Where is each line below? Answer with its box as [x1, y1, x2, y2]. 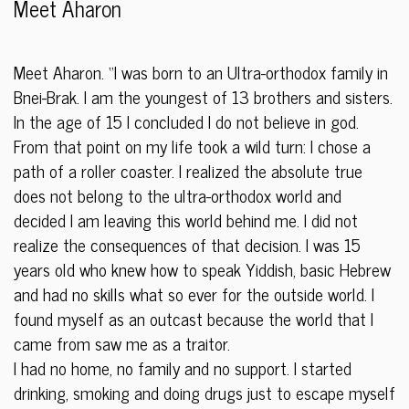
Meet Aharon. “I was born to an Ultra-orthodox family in [14, 58, 388, 87]
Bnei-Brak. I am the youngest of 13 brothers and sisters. [14, 82, 393, 111]
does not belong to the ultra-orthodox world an [14, 181, 333, 210]
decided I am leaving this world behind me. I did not [14, 205, 358, 235]
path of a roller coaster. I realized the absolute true [14, 156, 362, 185]
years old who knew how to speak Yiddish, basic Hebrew [14, 255, 391, 284]
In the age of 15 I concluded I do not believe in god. [14, 107, 359, 136]
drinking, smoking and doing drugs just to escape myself [14, 378, 395, 407]
